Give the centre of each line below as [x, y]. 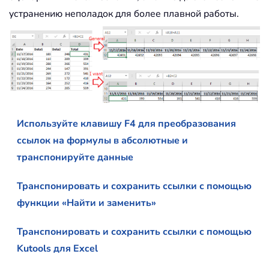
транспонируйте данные [75, 157]
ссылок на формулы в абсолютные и [102, 140]
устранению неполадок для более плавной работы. [124, 14]
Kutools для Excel [57, 248]
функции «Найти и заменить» [86, 203]
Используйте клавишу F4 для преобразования [126, 123]
